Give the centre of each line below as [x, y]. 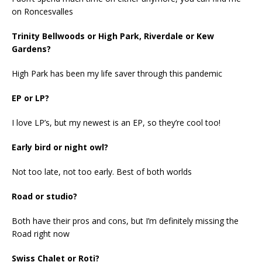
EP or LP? [30, 98]
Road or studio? [44, 196]
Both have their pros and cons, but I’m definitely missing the [125, 220]
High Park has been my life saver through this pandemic [117, 73]
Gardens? [31, 49]
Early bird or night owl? [60, 147]
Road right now [41, 233]
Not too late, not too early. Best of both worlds [102, 171]
